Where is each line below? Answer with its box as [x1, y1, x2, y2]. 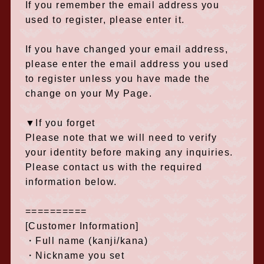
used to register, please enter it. [25, 15, 185, 25]
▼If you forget [25, 118, 95, 128]
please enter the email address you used [25, 59, 229, 69]
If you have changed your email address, [25, 44, 229, 54]
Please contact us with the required [25, 162, 203, 172]
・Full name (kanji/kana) [25, 236, 148, 246]
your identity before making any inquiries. [25, 147, 233, 157]
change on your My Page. [25, 88, 153, 98]
